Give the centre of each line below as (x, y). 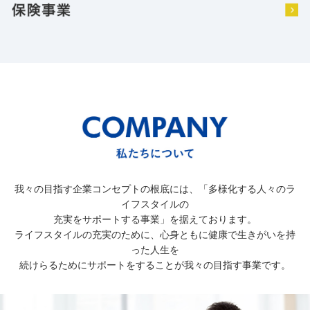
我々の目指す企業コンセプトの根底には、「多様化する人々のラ (155, 189)
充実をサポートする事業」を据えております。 (155, 219)
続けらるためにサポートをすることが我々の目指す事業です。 (155, 265)
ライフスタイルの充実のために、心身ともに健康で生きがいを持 (155, 234)
